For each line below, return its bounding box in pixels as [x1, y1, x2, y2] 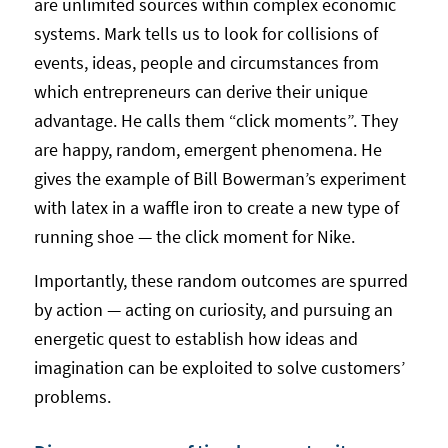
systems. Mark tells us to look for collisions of [33, 21, 378, 45]
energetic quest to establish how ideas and [33, 327, 358, 351]
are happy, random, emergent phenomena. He [33, 137, 382, 161]
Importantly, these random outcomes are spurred [33, 269, 408, 293]
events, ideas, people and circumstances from [33, 50, 379, 74]
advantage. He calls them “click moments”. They [33, 108, 398, 132]
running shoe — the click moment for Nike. [33, 224, 355, 248]
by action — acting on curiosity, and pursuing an [33, 298, 393, 322]
